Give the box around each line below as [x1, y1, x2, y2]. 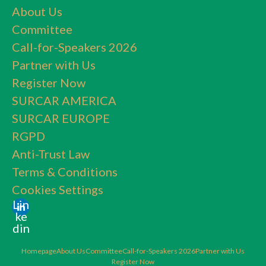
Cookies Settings [12, 182, 103, 197]
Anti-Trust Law [12, 147, 90, 161]
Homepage [21, 246, 56, 256]
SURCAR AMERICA [12, 93, 116, 108]
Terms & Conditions [12, 164, 118, 179]
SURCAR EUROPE [12, 111, 110, 126]
